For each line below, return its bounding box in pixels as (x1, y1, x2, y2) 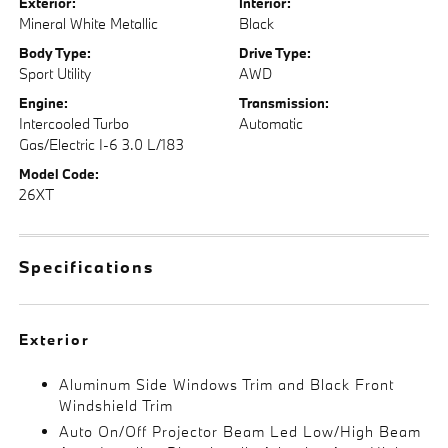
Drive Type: (239, 44, 311, 62)
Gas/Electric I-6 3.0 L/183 (19, 135, 185, 154)
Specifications (19, 256, 155, 277)
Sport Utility (19, 64, 92, 83)
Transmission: (239, 94, 329, 112)
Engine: (19, 94, 69, 112)
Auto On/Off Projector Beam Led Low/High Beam (59, 422, 422, 441)
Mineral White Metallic (19, 14, 159, 33)
